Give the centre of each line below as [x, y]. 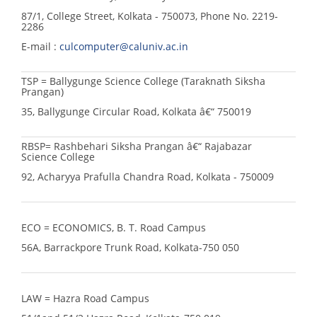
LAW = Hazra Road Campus [85, 298]
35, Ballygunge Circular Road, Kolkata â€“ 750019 [136, 111]
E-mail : [40, 46]
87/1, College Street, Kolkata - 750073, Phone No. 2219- [150, 16]
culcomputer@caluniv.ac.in [124, 46]
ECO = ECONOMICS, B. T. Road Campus [114, 227]
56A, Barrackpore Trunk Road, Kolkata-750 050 [130, 247]
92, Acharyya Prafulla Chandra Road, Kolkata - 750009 [148, 176]
